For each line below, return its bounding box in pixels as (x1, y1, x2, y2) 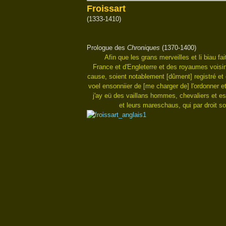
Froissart (87, 4, 126, 14)
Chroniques (127, 44, 160, 51)
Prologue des (87, 44, 127, 51)
